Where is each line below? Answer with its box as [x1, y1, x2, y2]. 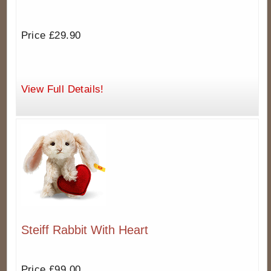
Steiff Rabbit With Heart [21, 223, 148, 237]
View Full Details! [21, 83, 104, 96]
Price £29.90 [21, 30, 81, 42]
